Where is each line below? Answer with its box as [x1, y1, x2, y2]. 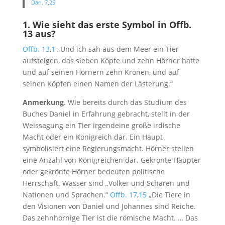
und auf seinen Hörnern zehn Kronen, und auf [22, 67, 179, 77]
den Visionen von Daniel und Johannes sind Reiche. [22, 201, 196, 211]
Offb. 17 [109, 190, 137, 200]
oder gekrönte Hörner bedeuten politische [22, 167, 165, 177]
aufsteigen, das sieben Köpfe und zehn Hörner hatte [22, 56, 199, 66]
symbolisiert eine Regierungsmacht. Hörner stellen [22, 144, 194, 154]
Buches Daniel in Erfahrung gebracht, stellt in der [22, 109, 190, 119]
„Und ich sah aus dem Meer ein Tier [55, 44, 179, 54]
